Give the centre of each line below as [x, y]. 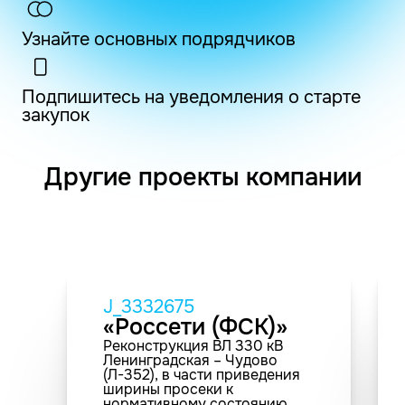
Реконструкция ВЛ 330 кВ [193, 345]
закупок [56, 115]
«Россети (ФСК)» [195, 327]
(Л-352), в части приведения [202, 374]
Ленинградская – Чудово [190, 360]
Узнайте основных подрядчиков [159, 39]
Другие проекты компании [202, 177]
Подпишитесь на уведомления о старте [191, 97]
